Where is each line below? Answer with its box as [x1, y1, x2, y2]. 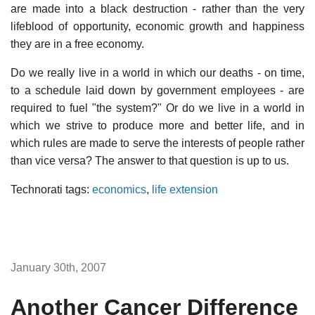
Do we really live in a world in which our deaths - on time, [11, 66, 304, 79]
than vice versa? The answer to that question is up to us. [11, 154, 289, 167]
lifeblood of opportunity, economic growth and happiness [11, 20, 304, 32]
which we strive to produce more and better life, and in [11, 119, 304, 131]
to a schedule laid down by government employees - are [11, 84, 304, 96]
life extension [152, 183, 218, 195]
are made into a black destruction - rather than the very [11, 2, 304, 15]
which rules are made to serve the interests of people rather [11, 136, 304, 149]
